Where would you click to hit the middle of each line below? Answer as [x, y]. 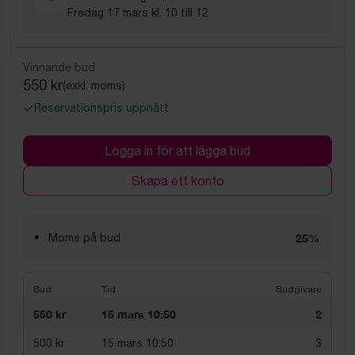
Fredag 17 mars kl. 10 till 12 [138, 13]
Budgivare [299, 289]
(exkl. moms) [94, 85]
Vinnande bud [59, 67]
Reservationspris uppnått [101, 108]
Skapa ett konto [177, 181]
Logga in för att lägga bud [177, 151]
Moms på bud [84, 238]
